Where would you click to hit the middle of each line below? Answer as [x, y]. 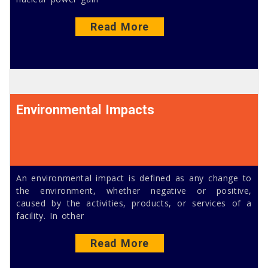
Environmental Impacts [86, 109]
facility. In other [50, 215]
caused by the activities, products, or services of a [134, 203]
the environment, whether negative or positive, [134, 190]
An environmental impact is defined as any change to [134, 178]
